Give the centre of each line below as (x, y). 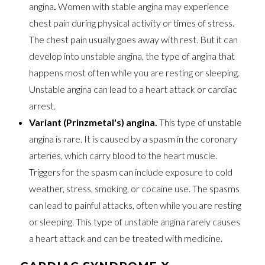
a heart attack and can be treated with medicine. (126, 238)
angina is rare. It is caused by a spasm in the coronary (133, 138)
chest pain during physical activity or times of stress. (132, 22)
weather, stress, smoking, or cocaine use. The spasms (135, 188)
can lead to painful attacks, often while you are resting (135, 205)
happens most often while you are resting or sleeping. (135, 72)
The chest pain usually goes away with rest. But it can (134, 39)
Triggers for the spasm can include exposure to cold (131, 172)
